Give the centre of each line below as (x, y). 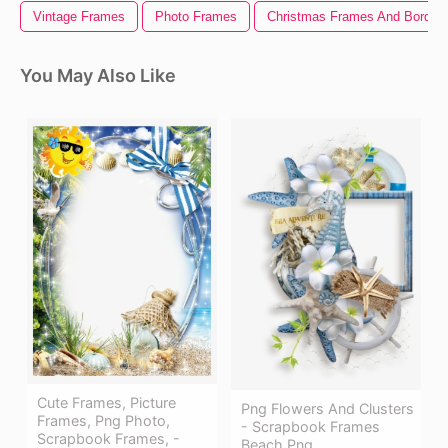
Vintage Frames (79, 17)
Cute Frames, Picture (106, 403)
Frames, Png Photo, (103, 421)
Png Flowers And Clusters (327, 408)
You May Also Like (98, 76)
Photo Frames (196, 17)
